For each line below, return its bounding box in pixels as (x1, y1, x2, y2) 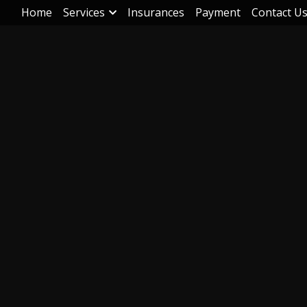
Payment (195, 5, 241, 20)
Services (62, 5, 105, 20)
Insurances (127, 5, 184, 20)
